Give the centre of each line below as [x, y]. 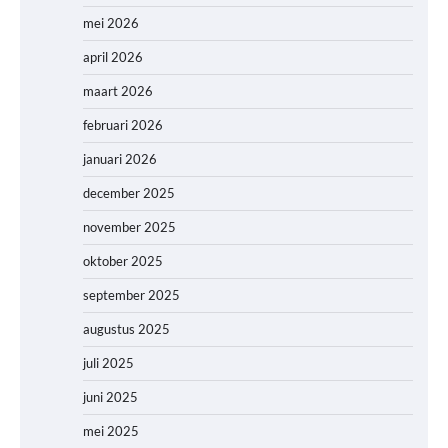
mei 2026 [111, 23]
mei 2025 [111, 431]
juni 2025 [110, 397]
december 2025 [129, 193]
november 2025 [129, 227]
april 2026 [113, 57]
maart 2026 [118, 91]
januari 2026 [120, 159]
